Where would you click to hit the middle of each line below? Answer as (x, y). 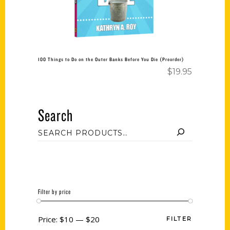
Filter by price (54, 192)
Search (55, 115)
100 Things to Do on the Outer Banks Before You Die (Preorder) (111, 59)
